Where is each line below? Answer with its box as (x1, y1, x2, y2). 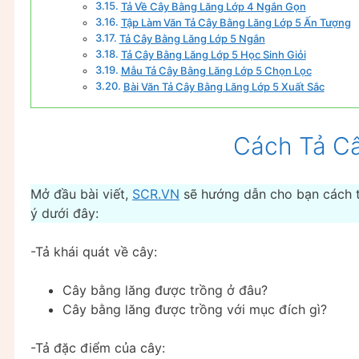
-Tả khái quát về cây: (30, 243, 157, 260)
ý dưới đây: (30, 204, 99, 221)
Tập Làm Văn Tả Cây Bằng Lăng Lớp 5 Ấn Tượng (120, 15, 351, 29)
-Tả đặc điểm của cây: (30, 339, 165, 356)
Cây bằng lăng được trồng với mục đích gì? (63, 301, 327, 317)
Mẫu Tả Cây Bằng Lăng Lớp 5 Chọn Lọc (120, 63, 312, 77)
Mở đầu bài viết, (30, 185, 132, 202)
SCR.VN (132, 185, 179, 202)
